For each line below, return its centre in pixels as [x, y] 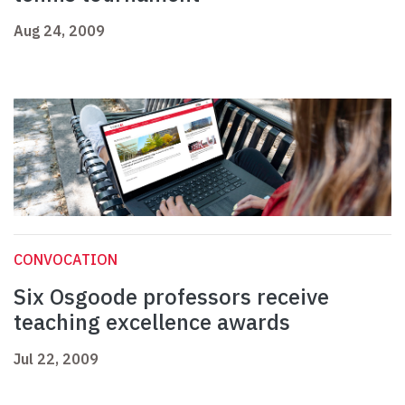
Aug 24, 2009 [59, 31]
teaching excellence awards [152, 322]
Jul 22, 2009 [56, 359]
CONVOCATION [66, 260]
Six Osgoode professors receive [171, 297]
